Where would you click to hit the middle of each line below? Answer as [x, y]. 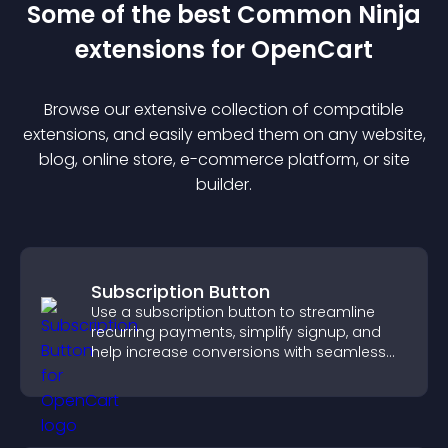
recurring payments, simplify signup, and [236, 332]
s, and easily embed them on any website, [261, 134]
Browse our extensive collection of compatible [224, 109]
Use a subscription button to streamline [233, 312]
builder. [224, 184]
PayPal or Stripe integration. [188, 372]
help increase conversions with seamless [238, 352]
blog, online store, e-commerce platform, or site [224, 159]
